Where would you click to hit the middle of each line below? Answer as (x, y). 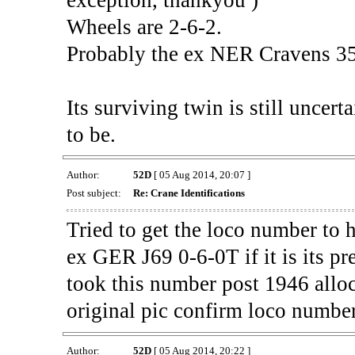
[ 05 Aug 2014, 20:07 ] (200, 174)
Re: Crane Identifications (189, 193)
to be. (91, 134)
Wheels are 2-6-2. (144, 27)
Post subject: (95, 193)
